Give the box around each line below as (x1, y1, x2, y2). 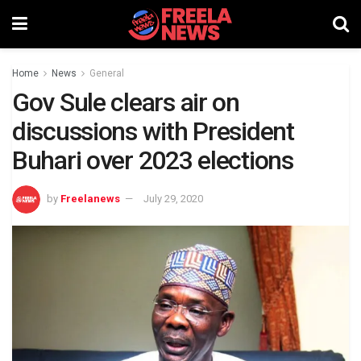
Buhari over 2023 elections (12, 145, 293, 176)
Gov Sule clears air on (12, 87, 239, 118)
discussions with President (12, 116, 294, 147)
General (89, 68, 124, 79)
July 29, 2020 (143, 192, 203, 205)
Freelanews (60, 192, 120, 205)
